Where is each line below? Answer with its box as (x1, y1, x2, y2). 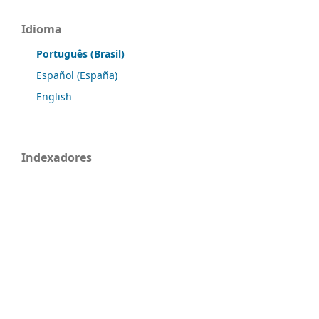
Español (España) (36, 68, 117, 82)
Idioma (21, 21, 62, 37)
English (36, 89, 72, 103)
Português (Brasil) (36, 46, 125, 61)
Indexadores (21, 149, 92, 165)
